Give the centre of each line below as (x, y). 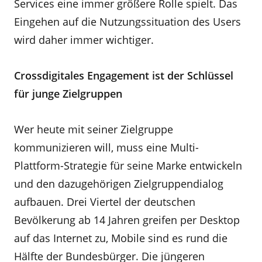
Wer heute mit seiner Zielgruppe (94, 129)
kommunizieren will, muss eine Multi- (106, 147)
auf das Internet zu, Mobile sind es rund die (121, 238)
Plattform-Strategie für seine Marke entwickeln (128, 166)
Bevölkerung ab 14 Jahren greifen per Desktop (127, 220)
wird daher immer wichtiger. (84, 40)
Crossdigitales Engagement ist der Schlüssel (124, 75)
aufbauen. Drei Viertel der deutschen (105, 202)
